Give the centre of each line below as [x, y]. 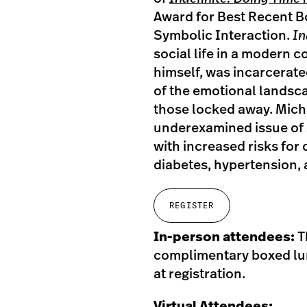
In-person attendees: [225, 237]
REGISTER [192, 205]
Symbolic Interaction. [223, 36]
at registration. [199, 274]
